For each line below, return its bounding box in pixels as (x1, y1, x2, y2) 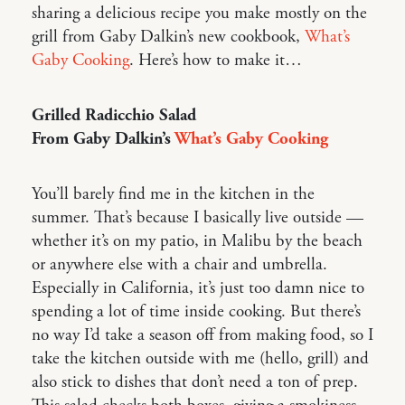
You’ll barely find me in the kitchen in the (32, 183, 315, 205)
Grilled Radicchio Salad (32, 104, 196, 127)
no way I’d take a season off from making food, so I (32, 324, 373, 346)
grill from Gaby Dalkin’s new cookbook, (32, 25, 305, 48)
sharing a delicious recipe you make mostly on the (32, 2, 367, 24)
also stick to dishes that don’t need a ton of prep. (32, 371, 358, 393)
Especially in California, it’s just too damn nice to (32, 277, 364, 299)
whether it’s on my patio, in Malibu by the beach (32, 230, 363, 252)
